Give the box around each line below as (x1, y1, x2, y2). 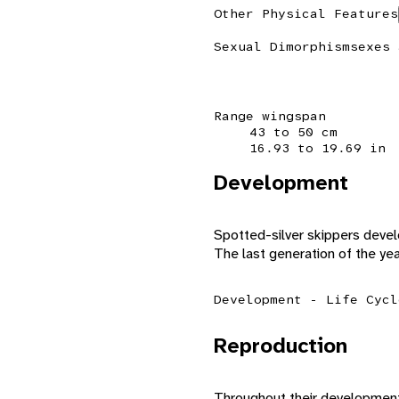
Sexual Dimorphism (214, 37, 350, 54)
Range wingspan (214, 107, 326, 124)
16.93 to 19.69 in (249, 139, 386, 156)
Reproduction (214, 330, 347, 360)
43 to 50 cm (249, 123, 338, 140)
